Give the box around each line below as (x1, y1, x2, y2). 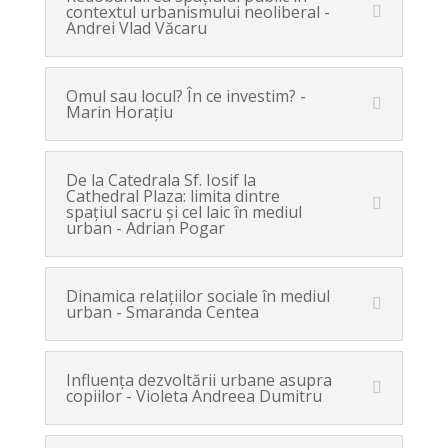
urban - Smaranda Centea (65, 301, 259, 323)
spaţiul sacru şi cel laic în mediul (65, 201, 302, 223)
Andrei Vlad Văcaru (65, 17, 207, 39)
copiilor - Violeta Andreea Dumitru (65, 385, 322, 407)
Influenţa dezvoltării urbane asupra (65, 369, 332, 391)
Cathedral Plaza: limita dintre (65, 185, 280, 207)
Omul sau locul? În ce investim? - (65, 85, 306, 107)
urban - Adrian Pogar (65, 217, 225, 239)
